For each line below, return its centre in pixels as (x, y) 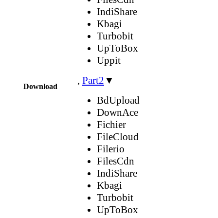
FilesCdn (116, 161)
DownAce (118, 112)
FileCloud (118, 136)
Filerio (111, 149)
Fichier (111, 124)
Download (40, 86)
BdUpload (118, 100)
